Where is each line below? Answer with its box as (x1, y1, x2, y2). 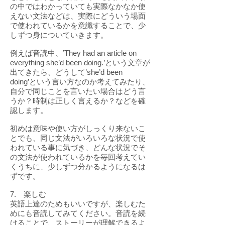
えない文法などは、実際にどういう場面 (10, 12, 146, 20)
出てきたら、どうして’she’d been (10, 68, 123, 76)
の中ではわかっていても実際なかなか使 (10, 2, 146, 11)
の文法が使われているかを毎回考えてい (10, 153, 146, 161)
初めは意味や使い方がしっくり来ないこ (10, 124, 146, 133)
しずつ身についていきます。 (10, 31, 108, 39)
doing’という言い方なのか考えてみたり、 (10, 77, 150, 86)
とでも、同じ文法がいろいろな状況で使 (10, 134, 146, 142)
